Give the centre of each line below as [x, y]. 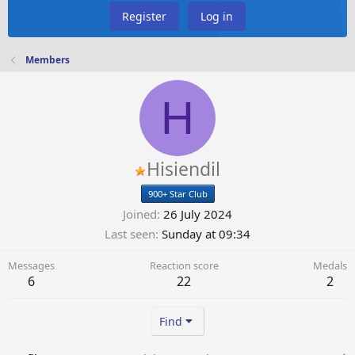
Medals [330, 266]
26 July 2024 [198, 214]
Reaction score [184, 266]
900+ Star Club [177, 194]
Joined [140, 214]
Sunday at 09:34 [206, 234]
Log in [217, 17]
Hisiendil [183, 169]
